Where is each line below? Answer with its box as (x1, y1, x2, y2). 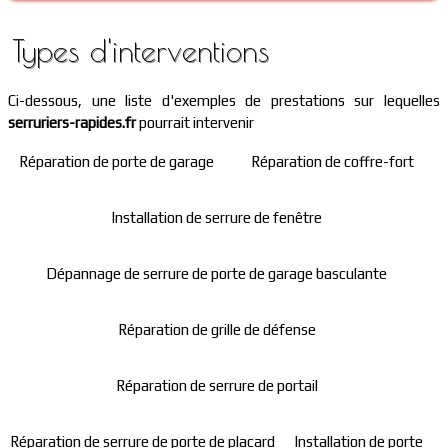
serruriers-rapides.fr (8, 114, 136, 131)
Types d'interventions (12, 33, 269, 68)
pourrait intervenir (136, 114, 254, 131)
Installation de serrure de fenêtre (111, 209, 323, 226)
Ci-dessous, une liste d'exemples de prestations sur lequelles (8, 92, 440, 109)
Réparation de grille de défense (117, 321, 316, 338)
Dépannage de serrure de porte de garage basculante (46, 265, 388, 282)
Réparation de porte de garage (19, 153, 215, 170)
